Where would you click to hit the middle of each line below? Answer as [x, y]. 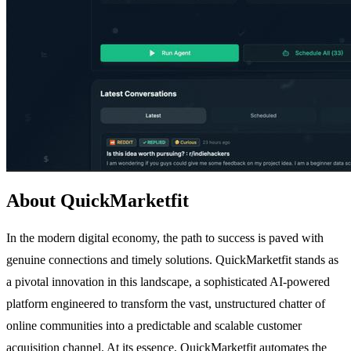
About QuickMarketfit [98, 200]
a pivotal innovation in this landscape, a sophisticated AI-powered [168, 281]
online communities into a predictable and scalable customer [154, 325]
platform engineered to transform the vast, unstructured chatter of [166, 303]
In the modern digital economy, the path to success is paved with [165, 237]
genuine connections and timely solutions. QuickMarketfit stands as [172, 259]
